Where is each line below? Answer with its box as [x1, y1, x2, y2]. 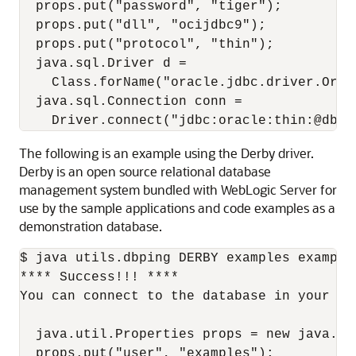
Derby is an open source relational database [19, 163, 271, 180]
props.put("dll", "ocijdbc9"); [20, 18, 266, 33]
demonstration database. [19, 218, 162, 234]
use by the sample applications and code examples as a [19, 199, 335, 216]
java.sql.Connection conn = [20, 95, 242, 109]
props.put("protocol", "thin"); [20, 37, 274, 52]
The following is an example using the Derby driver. [19, 145, 314, 161]
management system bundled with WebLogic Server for [19, 181, 337, 198]
